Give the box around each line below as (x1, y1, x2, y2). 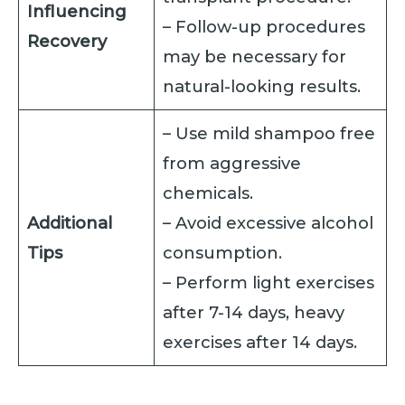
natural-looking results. (163, 75, 362, 97)
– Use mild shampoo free (163, 122, 376, 144)
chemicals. (163, 182, 254, 203)
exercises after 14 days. (163, 331, 358, 353)
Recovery (27, 30, 108, 52)
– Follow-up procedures (163, 15, 366, 37)
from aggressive (163, 152, 302, 174)
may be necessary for (163, 45, 347, 67)
